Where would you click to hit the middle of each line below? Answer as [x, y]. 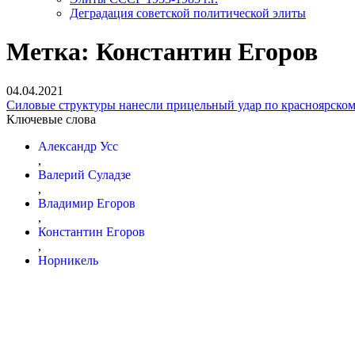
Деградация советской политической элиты [188, 13]
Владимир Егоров [87, 203]
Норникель [68, 260]
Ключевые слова [51, 119]
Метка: [51, 52]
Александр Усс [78, 146]
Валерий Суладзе [84, 174]
